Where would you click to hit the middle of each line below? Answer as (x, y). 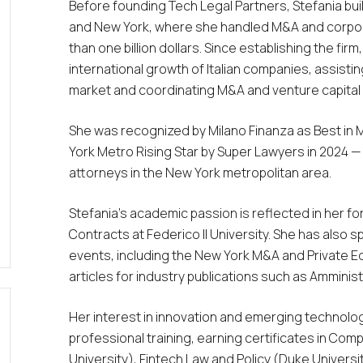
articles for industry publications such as (189, 276)
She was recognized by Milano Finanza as (191, 130)
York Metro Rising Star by (143, 151)
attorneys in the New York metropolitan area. (200, 172)
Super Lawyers (261, 151)
